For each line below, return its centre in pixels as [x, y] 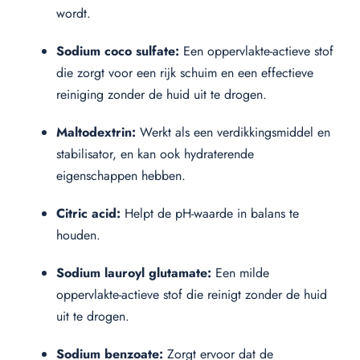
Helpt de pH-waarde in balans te [210, 213]
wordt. [74, 13]
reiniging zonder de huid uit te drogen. [162, 94]
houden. [78, 235]
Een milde [240, 272]
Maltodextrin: [96, 132]
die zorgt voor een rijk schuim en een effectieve [185, 72]
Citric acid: [88, 213]
